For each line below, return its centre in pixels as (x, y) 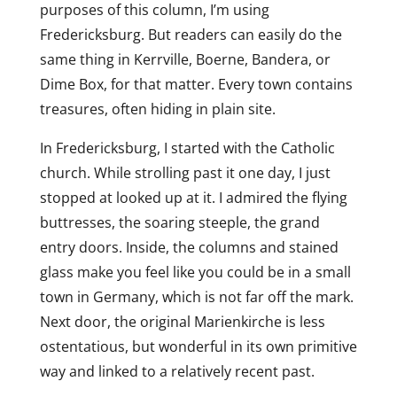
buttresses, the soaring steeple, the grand (179, 222)
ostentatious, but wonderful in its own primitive (198, 346)
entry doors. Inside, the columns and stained (189, 247)
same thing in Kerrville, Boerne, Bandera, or (185, 59)
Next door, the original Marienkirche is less (182, 322)
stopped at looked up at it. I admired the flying (193, 198)
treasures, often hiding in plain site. (157, 109)
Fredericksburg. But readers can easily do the (191, 35)
